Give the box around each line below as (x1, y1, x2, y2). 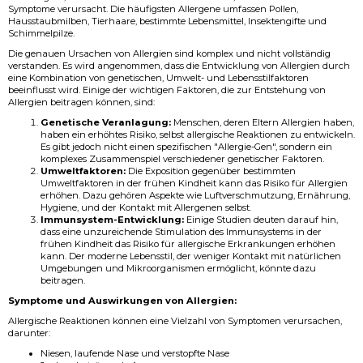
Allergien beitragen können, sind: (8, 96, 155, 108)
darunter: (8, 327, 50, 339)
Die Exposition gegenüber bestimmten (126, 165, 296, 177)
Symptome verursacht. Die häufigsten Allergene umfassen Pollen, (8, 3, 298, 15)
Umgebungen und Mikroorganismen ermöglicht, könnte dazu (41, 263, 316, 274)
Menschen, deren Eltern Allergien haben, (171, 117, 354, 128)
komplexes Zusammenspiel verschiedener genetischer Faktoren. (41, 153, 324, 164)
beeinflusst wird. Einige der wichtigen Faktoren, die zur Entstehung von (8, 84, 326, 96)
